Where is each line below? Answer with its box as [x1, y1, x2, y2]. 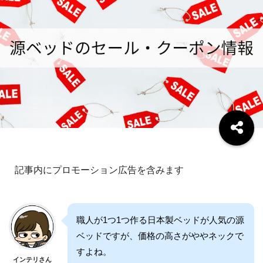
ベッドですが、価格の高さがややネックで [76, 230, 244, 241]
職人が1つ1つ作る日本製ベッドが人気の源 [76, 214, 244, 225]
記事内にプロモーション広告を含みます [15, 164, 184, 175]
